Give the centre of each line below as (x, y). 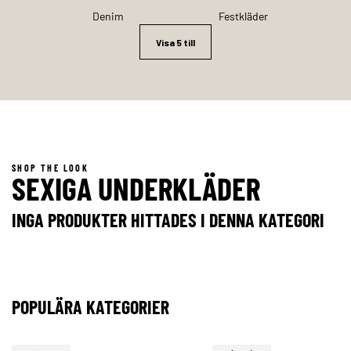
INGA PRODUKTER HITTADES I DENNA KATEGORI (168, 220)
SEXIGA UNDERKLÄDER (136, 188)
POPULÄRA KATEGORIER (90, 307)
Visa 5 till (175, 43)
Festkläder (243, 16)
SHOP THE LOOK (51, 168)
